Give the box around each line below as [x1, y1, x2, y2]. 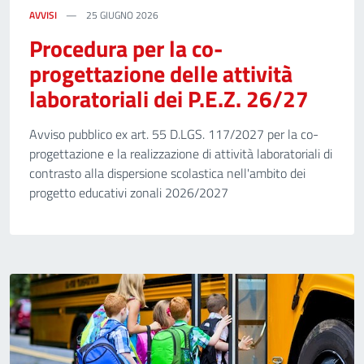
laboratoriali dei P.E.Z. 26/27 [29, 81, 309, 116]
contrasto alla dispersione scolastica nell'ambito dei [29, 163, 305, 183]
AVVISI [29, 7, 57, 23]
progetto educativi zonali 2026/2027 [29, 183, 228, 202]
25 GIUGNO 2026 [84, 7, 158, 23]
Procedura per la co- [29, 31, 223, 66]
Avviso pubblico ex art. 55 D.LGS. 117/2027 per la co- [29, 124, 318, 144]
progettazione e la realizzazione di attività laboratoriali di [29, 144, 332, 163]
